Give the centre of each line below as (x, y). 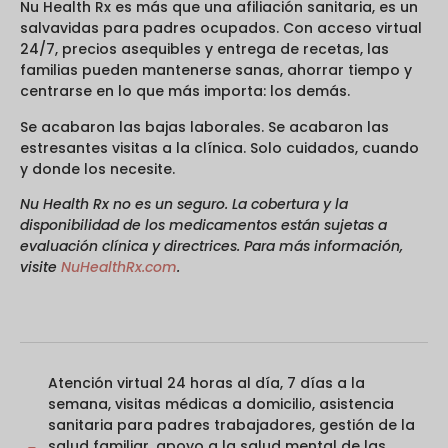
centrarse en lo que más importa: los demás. (185, 91)
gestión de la (367, 425)
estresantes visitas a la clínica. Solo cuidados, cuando (219, 147)
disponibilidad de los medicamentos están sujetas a (203, 225)
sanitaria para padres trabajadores (180, 425)
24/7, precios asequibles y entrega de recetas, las (204, 49)
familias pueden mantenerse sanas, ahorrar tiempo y (216, 70)
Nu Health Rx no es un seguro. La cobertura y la (184, 204)
